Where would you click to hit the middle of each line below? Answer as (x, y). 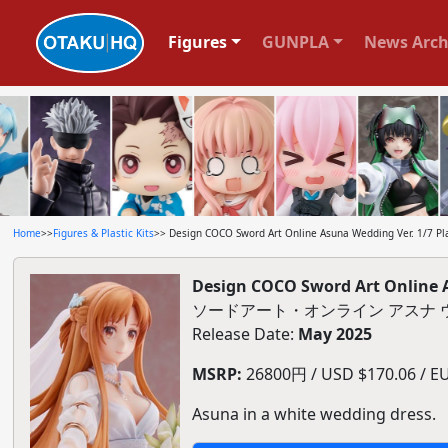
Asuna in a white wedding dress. (313, 414)
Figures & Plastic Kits (103, 233)
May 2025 (334, 334)
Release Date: (244, 334)
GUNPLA (295, 41)
